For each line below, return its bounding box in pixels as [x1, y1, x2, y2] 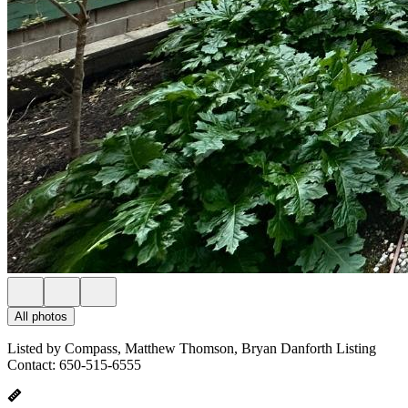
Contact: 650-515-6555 [7, 357, 141, 372]
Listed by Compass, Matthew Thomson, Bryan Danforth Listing [7, 341, 376, 356]
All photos [15, 310, 67, 323]
